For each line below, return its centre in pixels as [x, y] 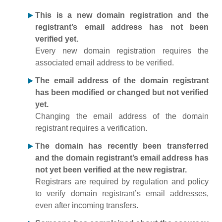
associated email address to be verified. [105, 63]
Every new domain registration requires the [122, 51]
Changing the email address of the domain [122, 116]
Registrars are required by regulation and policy [122, 182]
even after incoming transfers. [87, 205]
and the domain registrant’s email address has [122, 158]
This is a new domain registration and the [122, 15]
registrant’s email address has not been [122, 27]
